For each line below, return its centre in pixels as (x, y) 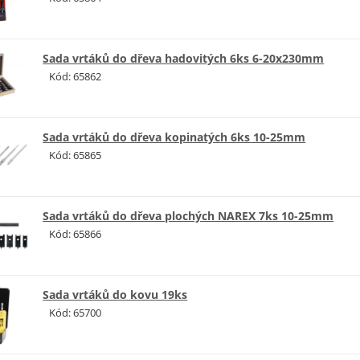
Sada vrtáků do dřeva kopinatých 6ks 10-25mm (174, 137)
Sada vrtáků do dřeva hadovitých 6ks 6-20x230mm (184, 58)
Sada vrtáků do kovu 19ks (115, 294)
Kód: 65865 (76, 155)
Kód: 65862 (76, 76)
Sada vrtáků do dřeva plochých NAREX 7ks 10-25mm (188, 215)
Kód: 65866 (76, 233)
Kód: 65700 (76, 312)
